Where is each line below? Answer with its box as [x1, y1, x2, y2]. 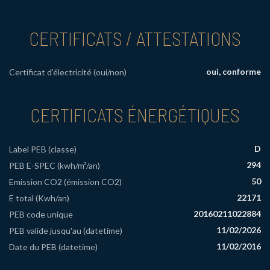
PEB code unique [9, 209, 73, 220]
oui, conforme [206, 66, 261, 77]
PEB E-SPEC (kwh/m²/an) [9, 160, 100, 171]
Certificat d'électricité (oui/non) [9, 67, 127, 78]
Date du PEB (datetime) [9, 242, 98, 253]
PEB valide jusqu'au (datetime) [9, 225, 122, 236]
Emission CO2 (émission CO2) [9, 177, 122, 187]
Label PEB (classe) [9, 144, 77, 155]
